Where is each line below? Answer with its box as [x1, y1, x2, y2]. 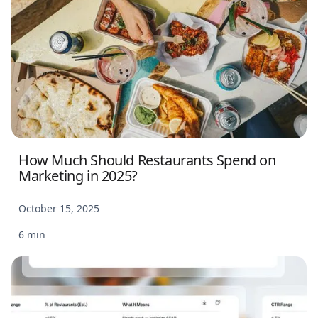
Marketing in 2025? [18, 165, 138, 185]
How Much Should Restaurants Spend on [18, 150, 276, 170]
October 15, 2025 [18, 201, 99, 215]
